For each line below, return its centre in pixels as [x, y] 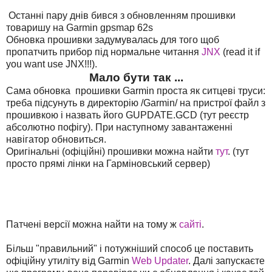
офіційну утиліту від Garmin [69, 260]
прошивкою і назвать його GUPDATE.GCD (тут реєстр [127, 115]
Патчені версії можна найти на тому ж [93, 224]
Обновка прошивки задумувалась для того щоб [113, 39]
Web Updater [160, 260]
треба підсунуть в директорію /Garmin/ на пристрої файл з [136, 103]
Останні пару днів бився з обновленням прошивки [121, 15]
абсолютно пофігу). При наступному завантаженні [119, 127]
